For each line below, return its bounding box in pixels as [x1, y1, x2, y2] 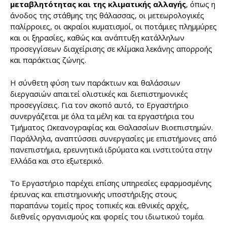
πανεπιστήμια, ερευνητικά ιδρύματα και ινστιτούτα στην [10, 144, 212, 155]
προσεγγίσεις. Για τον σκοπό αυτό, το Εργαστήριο [10, 99, 188, 110]
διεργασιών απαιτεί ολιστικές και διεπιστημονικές [10, 88, 188, 99]
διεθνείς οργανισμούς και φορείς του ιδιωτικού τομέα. [10, 211, 204, 222]
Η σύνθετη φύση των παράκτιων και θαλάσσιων [10, 77, 180, 88]
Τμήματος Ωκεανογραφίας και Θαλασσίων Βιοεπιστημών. [10, 122, 213, 132]
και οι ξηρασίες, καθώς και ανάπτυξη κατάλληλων [10, 32, 184, 43]
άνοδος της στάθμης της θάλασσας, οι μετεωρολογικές [10, 10, 204, 21]
